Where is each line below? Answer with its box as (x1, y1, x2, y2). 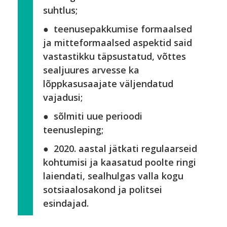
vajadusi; (43, 91, 83, 103)
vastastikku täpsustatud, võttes (43, 50, 186, 62)
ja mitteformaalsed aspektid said (43, 36, 192, 49)
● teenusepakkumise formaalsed (43, 23, 192, 35)
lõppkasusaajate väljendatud (43, 78, 173, 90)
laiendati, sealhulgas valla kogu (43, 170, 183, 182)
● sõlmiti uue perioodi (43, 110, 142, 122)
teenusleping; (43, 124, 103, 136)
